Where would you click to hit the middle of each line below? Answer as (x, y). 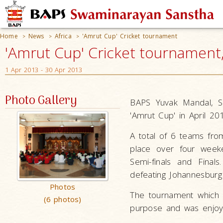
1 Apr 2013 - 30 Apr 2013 (44, 70)
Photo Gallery (41, 101)
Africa (63, 36)
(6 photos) (62, 199)
